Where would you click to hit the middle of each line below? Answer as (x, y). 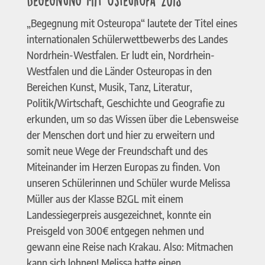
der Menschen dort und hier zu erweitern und (120, 135)
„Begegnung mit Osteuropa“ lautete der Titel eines (132, 23)
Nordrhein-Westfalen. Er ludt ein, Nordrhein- (120, 55)
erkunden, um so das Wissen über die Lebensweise (132, 119)
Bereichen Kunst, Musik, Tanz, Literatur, (109, 87)
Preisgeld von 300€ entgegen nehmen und (115, 231)
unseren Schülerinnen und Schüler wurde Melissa (128, 183)
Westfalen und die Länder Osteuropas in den (119, 71)
